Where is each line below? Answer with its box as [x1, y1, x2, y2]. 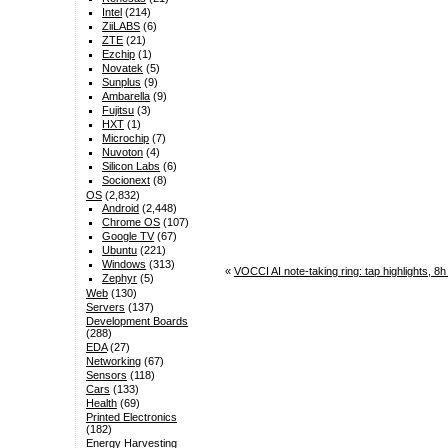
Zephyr [102, 272, 138, 285]
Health [85, 397, 117, 410]
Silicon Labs [102, 160, 161, 173]
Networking [85, 355, 141, 368]
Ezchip [102, 48, 136, 61]
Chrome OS [102, 216, 161, 229]
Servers [85, 301, 125, 314]
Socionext [102, 174, 151, 187]
